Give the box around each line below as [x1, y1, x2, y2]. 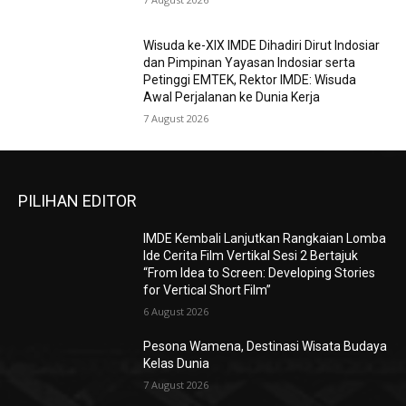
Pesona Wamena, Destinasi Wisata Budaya [143, 339, 388, 354]
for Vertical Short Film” [143, 283, 272, 298]
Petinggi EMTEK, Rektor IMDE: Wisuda [143, 72, 357, 88]
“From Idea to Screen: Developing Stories [143, 266, 376, 281]
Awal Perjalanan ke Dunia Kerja [143, 90, 321, 105]
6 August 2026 [143, 304, 209, 319]
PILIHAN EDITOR [18, 191, 137, 211]
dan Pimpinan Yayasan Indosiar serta [143, 55, 356, 71]
